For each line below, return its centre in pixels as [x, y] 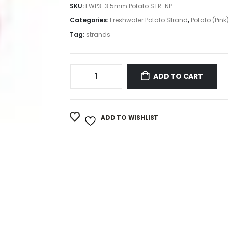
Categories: [90, 20]
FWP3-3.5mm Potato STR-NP [129, 6]
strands [98, 35]
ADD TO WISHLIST [130, 117]
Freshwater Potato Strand [149, 20]
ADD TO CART [178, 76]
